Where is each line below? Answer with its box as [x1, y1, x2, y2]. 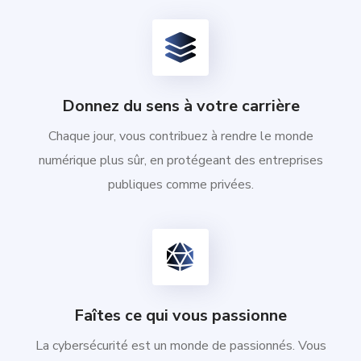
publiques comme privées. [107, 175, 254, 193]
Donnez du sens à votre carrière [61, 94, 300, 117]
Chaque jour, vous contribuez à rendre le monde [48, 127, 313, 145]
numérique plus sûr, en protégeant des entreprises [38, 151, 323, 169]
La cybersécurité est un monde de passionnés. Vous [35, 336, 326, 355]
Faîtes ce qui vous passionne [74, 304, 287, 326]
